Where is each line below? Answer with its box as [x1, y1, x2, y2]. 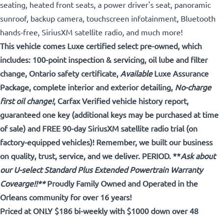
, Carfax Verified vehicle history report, [54, 95, 189, 106]
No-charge [175, 82, 211, 92]
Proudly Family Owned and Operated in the [45, 178, 198, 188]
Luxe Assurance [152, 68, 209, 78]
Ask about [181, 150, 216, 161]
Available [120, 68, 152, 78]
